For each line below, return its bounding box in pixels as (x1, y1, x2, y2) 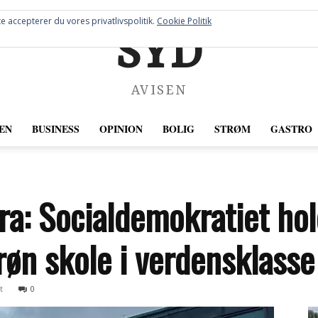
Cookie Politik (157, 15, 212, 27)
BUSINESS (31, 121, 79, 136)
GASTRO (270, 121, 312, 136)
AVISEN (131, 83, 187, 99)
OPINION (99, 121, 143, 136)
